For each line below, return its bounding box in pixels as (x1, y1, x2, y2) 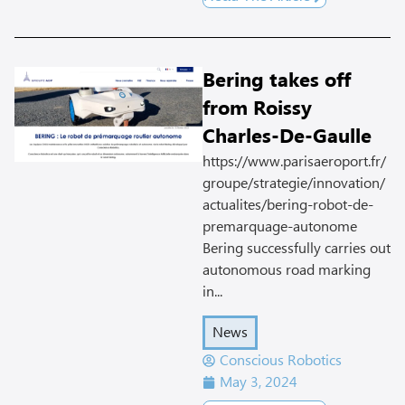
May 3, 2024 (220, 371, 297, 395)
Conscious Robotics (220, 349, 342, 373)
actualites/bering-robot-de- (202, 193, 373, 217)
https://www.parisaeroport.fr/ (202, 149, 386, 174)
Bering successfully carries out (202, 236, 391, 260)
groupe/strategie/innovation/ (202, 171, 385, 195)
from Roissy (202, 92, 312, 125)
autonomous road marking (202, 258, 371, 282)
